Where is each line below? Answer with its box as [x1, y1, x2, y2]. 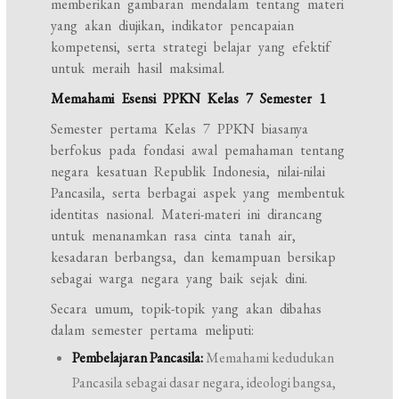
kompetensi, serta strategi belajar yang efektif [51, 37, 331, 56]
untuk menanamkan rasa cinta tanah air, [51, 226, 297, 245]
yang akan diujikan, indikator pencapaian [51, 16, 295, 35]
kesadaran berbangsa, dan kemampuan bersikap [51, 248, 337, 266]
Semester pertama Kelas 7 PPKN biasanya [51, 119, 309, 138]
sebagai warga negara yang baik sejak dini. [51, 269, 308, 288]
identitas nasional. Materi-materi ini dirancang [51, 205, 323, 224]
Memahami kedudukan [203, 348, 335, 367]
